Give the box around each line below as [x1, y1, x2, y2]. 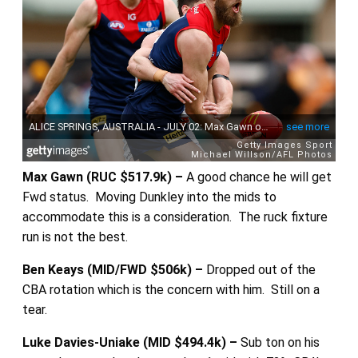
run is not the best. [22, 229, 128, 245]
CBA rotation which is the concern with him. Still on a [22, 281, 320, 297]
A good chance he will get [185, 169, 332, 185]
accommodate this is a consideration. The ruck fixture [22, 209, 328, 225]
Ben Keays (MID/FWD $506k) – [22, 261, 206, 277]
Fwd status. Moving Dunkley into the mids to [22, 189, 276, 205]
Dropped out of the [205, 261, 316, 277]
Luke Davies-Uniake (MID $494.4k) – [22, 334, 237, 350]
